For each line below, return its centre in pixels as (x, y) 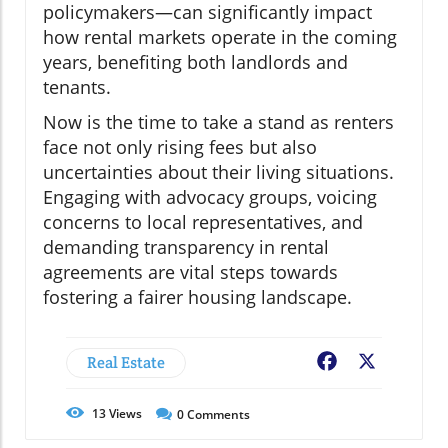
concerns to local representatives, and (203, 222)
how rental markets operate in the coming (220, 37)
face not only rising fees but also (180, 147)
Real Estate (126, 363)
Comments (217, 415)
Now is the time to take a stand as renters (218, 122)
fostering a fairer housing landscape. (197, 297)
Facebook (376, 363)
